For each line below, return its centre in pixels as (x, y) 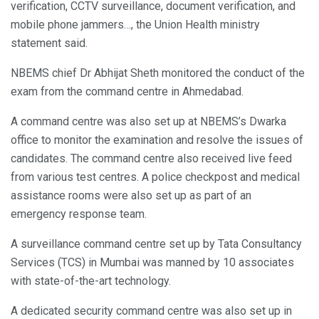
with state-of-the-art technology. (91, 281)
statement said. (49, 43)
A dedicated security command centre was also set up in (151, 310)
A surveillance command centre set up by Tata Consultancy (156, 244)
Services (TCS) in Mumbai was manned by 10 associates (152, 262)
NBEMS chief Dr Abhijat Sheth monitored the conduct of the (158, 73)
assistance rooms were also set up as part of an (131, 195)
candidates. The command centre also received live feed (151, 158)
